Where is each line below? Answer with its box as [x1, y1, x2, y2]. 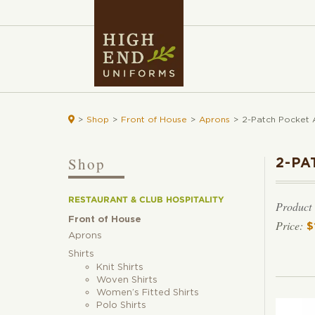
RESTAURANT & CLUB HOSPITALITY [68, 195, 224, 205]
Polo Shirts [96, 301, 146, 311]
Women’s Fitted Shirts [96, 288, 199, 298]
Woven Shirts [96, 276, 157, 285]
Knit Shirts [96, 263, 143, 273]
